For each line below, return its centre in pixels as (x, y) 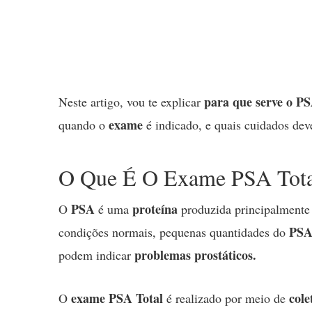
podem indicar (96, 255)
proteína (155, 209)
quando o (84, 125)
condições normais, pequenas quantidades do (174, 232)
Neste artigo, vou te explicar (131, 102)
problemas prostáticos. (195, 255)
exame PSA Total (117, 298)
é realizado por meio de (226, 298)
